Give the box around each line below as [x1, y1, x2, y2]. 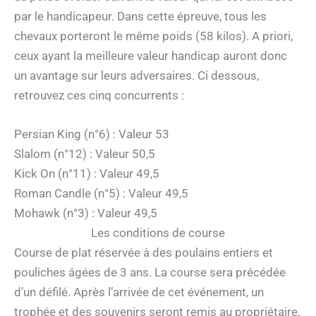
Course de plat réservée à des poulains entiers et [14, 245, 273, 260]
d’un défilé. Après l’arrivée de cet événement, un [14, 285, 264, 300]
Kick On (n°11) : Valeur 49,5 [14, 166, 159, 181]
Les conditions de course [91, 226, 225, 241]
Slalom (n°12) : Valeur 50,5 [14, 147, 155, 162]
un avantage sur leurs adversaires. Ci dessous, [14, 68, 259, 83]
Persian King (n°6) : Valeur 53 [14, 127, 169, 142]
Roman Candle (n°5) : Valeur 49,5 [14, 186, 188, 201]
